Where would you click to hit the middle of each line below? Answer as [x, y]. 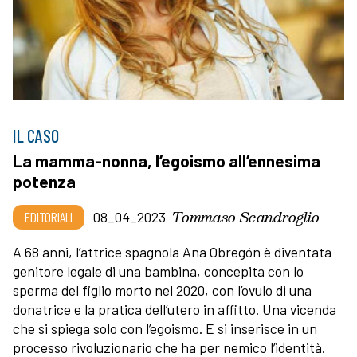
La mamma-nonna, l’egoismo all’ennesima [167, 161]
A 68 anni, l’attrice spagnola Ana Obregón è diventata [172, 252]
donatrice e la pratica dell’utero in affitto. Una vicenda [175, 310]
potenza [44, 182]
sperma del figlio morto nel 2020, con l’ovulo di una [162, 290]
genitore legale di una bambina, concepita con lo [158, 271]
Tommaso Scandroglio [246, 217]
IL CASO [36, 136]
